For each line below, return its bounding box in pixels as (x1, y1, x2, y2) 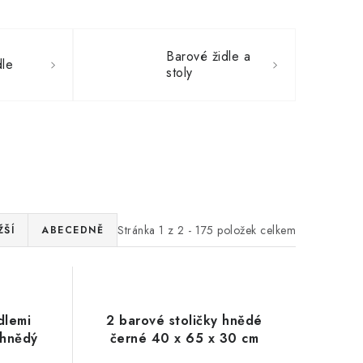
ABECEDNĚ (41, 223, 104, 237)
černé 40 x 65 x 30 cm (109, 329, 259, 348)
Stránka (117, 221, 159, 238)
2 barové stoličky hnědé (106, 311, 263, 330)
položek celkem (213, 221, 296, 238)
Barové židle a (166, 47, 251, 66)
